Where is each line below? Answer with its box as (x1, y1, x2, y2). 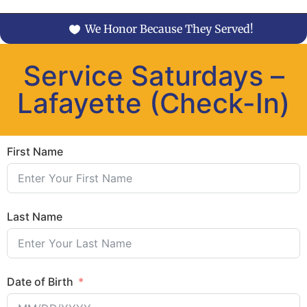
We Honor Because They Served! (84, 21, 254, 36)
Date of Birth (7, 274, 73, 288)
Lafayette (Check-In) (17, 86, 290, 120)
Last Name (7, 209, 62, 223)
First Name (7, 145, 63, 159)
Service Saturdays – (23, 58, 284, 93)
